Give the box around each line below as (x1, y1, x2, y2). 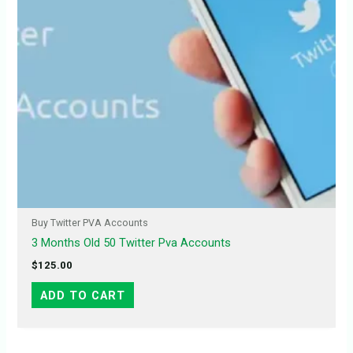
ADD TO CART (39, 288, 125, 303)
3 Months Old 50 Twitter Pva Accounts (31, 236, 231, 251)
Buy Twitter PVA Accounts (31, 217, 148, 229)
